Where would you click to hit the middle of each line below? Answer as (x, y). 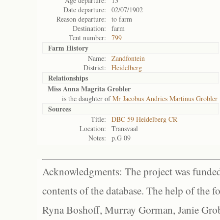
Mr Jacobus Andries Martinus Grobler (165, 98)
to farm (122, 19)
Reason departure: (81, 19)
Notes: (97, 138)
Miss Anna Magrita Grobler (89, 89)
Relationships (68, 78)
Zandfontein (128, 58)
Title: (98, 119)
